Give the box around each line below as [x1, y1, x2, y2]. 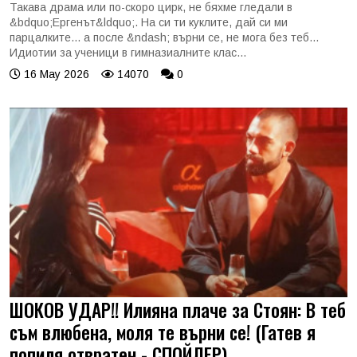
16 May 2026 [21, 67, 89, 80]
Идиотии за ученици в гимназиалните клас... [10, 45, 246, 59]
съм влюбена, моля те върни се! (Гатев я [10, 318, 316, 346]
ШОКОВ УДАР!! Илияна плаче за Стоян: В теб [10, 296, 346, 324]
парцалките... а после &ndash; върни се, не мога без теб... [10, 30, 319, 44]
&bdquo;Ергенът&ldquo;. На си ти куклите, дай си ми [10, 15, 288, 29]
